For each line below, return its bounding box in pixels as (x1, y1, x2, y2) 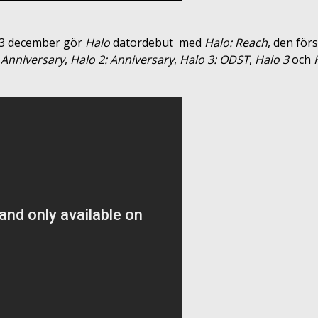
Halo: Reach (204, 34, 268, 50)
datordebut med (110, 34, 204, 50)
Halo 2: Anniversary (70, 51, 174, 67)
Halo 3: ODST (180, 51, 249, 67)
